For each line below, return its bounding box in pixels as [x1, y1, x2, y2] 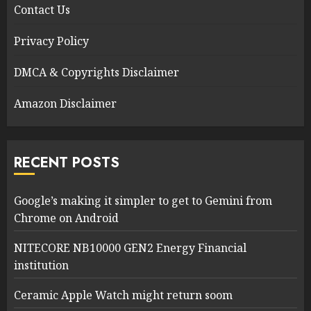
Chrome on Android [14, 210, 119, 226]
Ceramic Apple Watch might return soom [14, 287, 233, 303]
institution [14, 258, 69, 274]
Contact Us [14, 2, 70, 18]
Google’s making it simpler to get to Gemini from [14, 193, 272, 209]
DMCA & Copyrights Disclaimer [14, 65, 179, 81]
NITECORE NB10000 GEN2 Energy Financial [14, 240, 246, 256]
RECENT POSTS [14, 153, 119, 174]
